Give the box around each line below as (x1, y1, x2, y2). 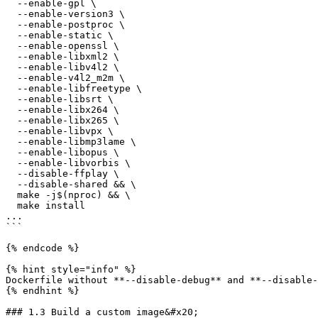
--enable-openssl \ (6, 40, 17, 51)
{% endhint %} (6, 285, 79, 296)
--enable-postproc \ (6, 19, 17, 30)
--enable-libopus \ (6, 147, 17, 158)
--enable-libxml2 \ (6, 51, 17, 62)
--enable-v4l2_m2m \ (6, 72, 17, 83)
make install (6, 200, 17, 211)
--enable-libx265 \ (6, 115, 17, 126)
